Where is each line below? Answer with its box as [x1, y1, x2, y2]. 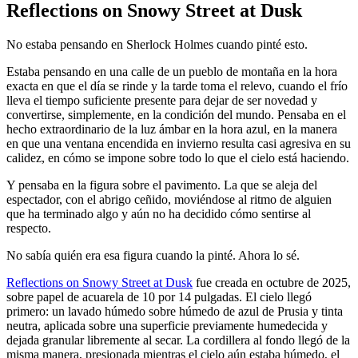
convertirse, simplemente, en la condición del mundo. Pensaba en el [6, 108, 346, 122]
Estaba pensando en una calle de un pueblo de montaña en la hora [6, 65, 337, 79]
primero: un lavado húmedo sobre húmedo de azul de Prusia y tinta [6, 304, 343, 319]
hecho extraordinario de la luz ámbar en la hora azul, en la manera [6, 122, 337, 137]
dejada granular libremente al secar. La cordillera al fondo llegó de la [6, 333, 350, 348]
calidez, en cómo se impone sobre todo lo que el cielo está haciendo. [6, 151, 349, 165]
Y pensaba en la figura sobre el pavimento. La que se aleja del [6, 178, 317, 193]
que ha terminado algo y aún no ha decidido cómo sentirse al [6, 207, 311, 221]
